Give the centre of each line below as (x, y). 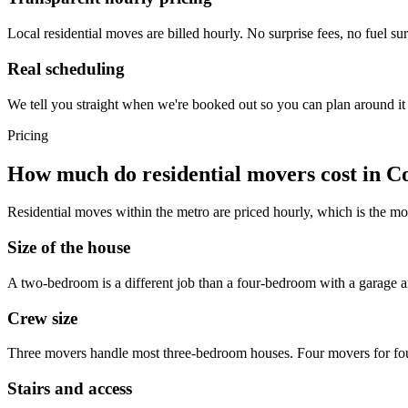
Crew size (42, 318)
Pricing (28, 135)
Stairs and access (70, 388)
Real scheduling (66, 68)
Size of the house (69, 248)
